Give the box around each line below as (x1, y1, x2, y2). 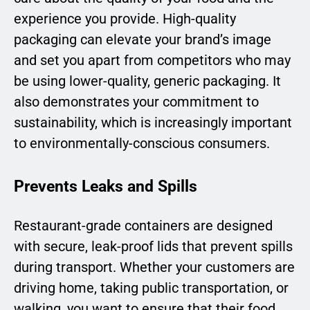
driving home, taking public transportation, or (14, 279, 289, 296)
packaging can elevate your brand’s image (14, 31, 271, 48)
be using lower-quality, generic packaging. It (14, 73, 281, 90)
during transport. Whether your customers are (14, 258, 295, 275)
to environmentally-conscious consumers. (14, 135, 270, 152)
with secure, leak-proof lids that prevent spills (14, 237, 293, 255)
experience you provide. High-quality (14, 10, 236, 28)
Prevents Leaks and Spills (14, 176, 197, 197)
